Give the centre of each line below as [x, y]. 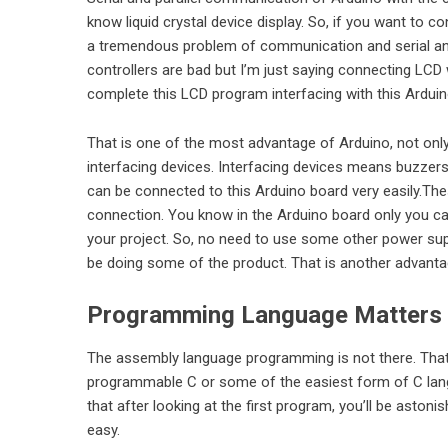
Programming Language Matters [264, 315]
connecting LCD [390, 70]
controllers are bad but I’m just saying [212, 70]
